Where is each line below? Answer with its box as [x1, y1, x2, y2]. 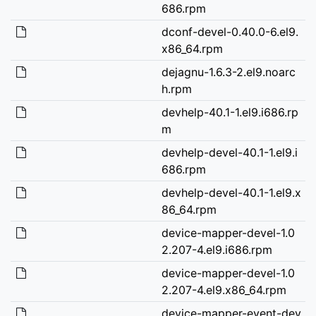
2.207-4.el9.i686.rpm [161, 242, 272, 257]
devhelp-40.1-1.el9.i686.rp [161, 104, 298, 119]
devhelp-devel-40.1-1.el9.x [161, 185, 301, 200]
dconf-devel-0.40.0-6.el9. [161, 24, 298, 39]
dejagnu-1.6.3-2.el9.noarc [161, 64, 296, 79]
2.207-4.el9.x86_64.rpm [161, 282, 286, 297]
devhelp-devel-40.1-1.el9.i [161, 145, 298, 159]
